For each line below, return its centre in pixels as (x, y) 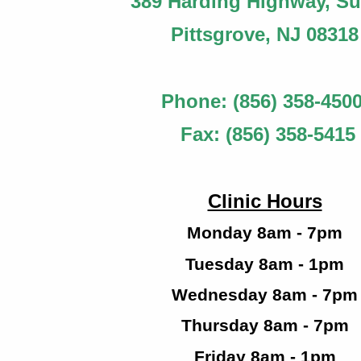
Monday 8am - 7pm (265, 233)
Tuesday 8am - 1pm (265, 264)
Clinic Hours (265, 201)
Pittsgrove (218, 35)
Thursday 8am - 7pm (265, 326)
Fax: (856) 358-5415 (268, 135)
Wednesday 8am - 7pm (265, 295)
